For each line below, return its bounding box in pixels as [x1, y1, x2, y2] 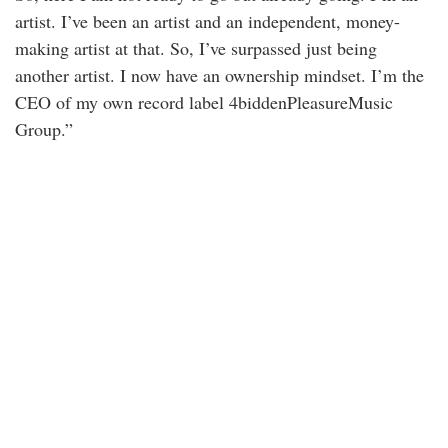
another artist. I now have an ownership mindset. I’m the [15, 63, 424, 88]
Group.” [15, 117, 73, 142]
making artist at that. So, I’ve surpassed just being [15, 36, 377, 61]
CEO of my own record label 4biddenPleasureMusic [15, 90, 393, 115]
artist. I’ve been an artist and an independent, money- [15, 9, 400, 34]
